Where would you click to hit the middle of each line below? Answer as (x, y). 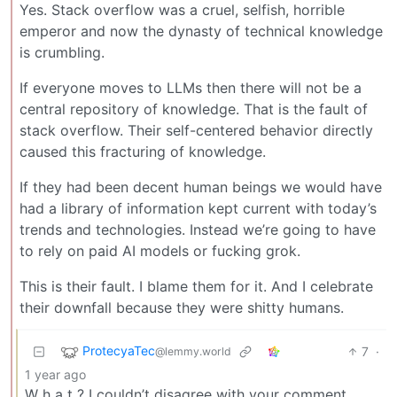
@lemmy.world (193, 352)
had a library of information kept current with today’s (198, 209)
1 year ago (55, 375)
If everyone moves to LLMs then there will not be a (191, 88)
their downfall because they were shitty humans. (182, 308)
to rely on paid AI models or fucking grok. (160, 251)
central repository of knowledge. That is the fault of (194, 109)
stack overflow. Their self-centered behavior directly (196, 131)
